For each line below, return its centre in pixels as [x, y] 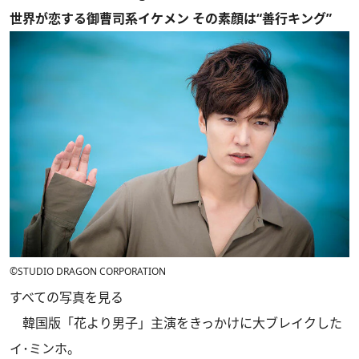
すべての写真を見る [67, 298]
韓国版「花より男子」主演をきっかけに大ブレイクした [176, 323]
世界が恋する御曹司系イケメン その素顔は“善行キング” [171, 18]
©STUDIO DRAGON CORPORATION [88, 272]
